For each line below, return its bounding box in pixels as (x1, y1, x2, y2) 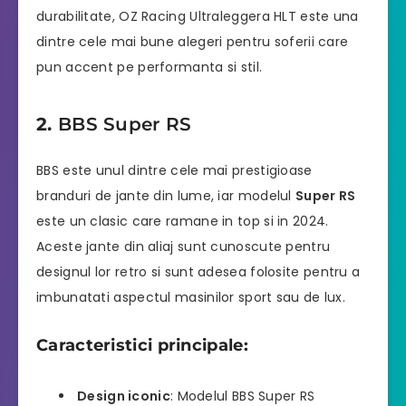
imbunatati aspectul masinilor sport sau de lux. (36, 288, 346, 307)
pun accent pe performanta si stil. (36, 58, 263, 77)
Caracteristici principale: (36, 335, 248, 356)
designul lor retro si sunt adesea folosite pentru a (36, 263, 361, 282)
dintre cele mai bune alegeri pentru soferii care (36, 33, 349, 52)
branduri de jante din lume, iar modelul (36, 187, 295, 206)
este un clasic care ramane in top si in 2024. (36, 212, 329, 231)
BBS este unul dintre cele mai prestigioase (36, 161, 313, 180)
